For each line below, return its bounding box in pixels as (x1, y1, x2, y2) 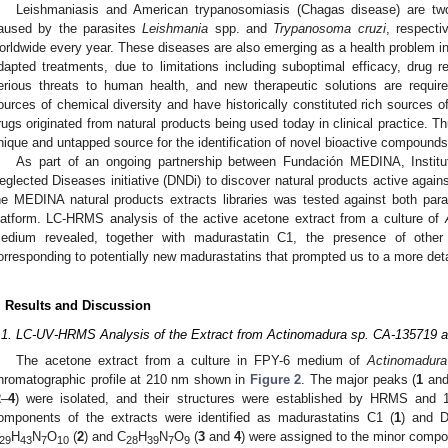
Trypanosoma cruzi (273, 21, 386, 37)
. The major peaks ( (301, 372, 417, 388)
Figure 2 (249, 372, 302, 388)
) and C (84, 429, 126, 445)
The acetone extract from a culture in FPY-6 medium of (16, 353, 368, 369)
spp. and (208, 21, 274, 37)
